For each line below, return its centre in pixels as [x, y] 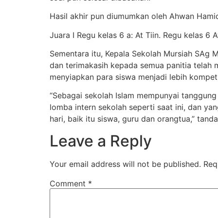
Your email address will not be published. [125, 164]
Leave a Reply [101, 141]
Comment [69, 183]
